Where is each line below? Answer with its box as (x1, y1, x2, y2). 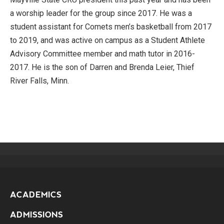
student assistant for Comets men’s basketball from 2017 (10, 22, 211, 31)
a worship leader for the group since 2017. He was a (10, 8, 192, 18)
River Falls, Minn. (10, 76, 69, 85)
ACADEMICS (10, 190, 61, 199)
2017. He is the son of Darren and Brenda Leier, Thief (10, 62, 194, 72)
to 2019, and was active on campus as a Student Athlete (10, 35, 205, 45)
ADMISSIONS (10, 210, 63, 219)
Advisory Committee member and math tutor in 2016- (10, 49, 195, 58)
